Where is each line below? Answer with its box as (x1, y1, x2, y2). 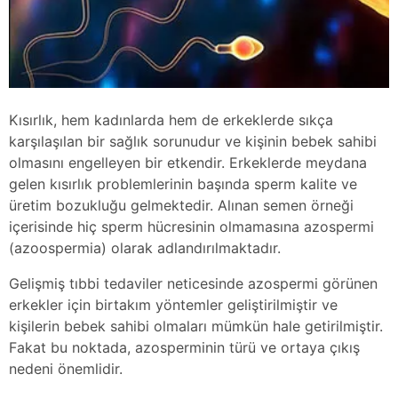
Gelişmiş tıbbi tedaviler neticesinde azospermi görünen (9, 274, 378, 292)
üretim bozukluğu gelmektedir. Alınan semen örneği (9, 195, 354, 214)
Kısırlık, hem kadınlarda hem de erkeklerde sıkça (9, 110, 333, 129)
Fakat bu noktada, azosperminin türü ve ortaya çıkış (9, 338, 360, 356)
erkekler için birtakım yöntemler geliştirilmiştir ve (9, 295, 338, 314)
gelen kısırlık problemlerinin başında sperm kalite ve (9, 174, 357, 193)
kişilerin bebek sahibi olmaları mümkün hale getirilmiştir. (9, 316, 383, 335)
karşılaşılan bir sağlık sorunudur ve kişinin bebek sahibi (9, 131, 377, 150)
